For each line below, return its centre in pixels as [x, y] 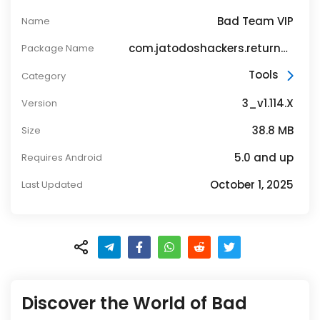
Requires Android [62, 157]
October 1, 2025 [251, 184]
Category [44, 76]
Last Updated [52, 185]
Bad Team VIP [255, 21]
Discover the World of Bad [134, 303]
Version [39, 103]
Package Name [58, 48]
